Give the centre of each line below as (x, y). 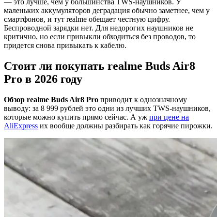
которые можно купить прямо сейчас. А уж (77, 117)
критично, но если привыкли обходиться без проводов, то (100, 36)
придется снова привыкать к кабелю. (65, 45)
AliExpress (21, 125)
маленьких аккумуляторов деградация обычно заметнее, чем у (107, 10)
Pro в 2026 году (43, 79)
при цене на (169, 117)
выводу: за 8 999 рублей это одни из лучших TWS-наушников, (107, 108)
